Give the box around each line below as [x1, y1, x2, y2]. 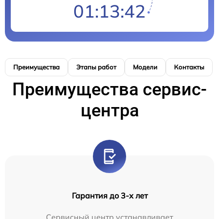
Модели [133, 63, 157, 71]
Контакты [174, 63, 204, 71]
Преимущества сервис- [12, 79, 207, 100]
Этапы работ [76, 63, 116, 71]
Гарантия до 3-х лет [71, 191, 148, 201]
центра [80, 100, 139, 121]
